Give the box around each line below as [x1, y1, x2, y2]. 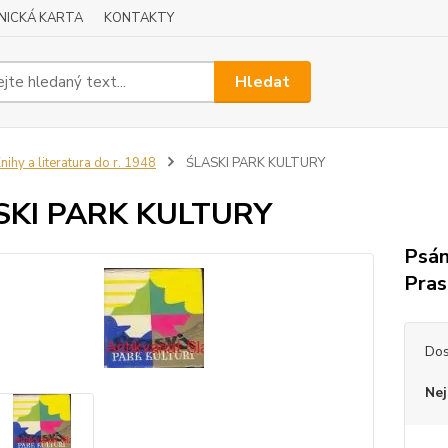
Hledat [235, 70, 291, 93]
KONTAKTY [104, 9, 174, 27]
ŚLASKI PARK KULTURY [182, 154, 325, 172]
